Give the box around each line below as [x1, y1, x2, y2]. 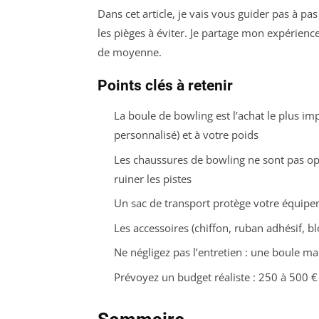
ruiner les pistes [113, 171, 192, 186]
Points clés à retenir [98, 77, 233, 95]
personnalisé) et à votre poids [113, 127, 258, 142]
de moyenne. [98, 45, 162, 60]
